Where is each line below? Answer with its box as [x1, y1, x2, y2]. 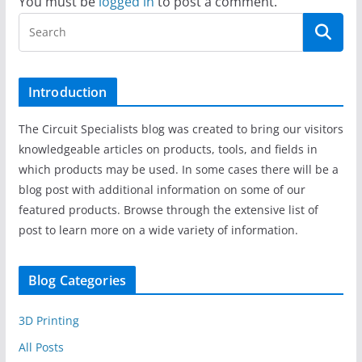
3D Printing [18, 313, 79, 329]
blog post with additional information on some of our [18, 182, 305, 198]
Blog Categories [27, 271, 127, 290]
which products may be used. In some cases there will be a [18, 162, 339, 178]
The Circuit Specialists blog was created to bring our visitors [18, 121, 343, 137]
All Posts [18, 339, 64, 356]
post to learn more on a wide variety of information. [18, 222, 298, 238]
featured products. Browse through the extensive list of [18, 202, 318, 218]
